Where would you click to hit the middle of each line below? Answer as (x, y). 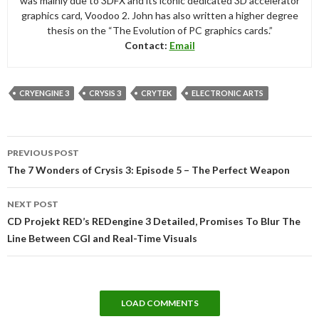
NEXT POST (33, 204)
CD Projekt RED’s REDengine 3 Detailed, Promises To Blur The (154, 221)
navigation (47, 163)
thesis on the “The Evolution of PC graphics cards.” (159, 31)
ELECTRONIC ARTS (228, 93)
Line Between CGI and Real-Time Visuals (102, 239)
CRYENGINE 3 (44, 93)
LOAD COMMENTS (159, 303)
